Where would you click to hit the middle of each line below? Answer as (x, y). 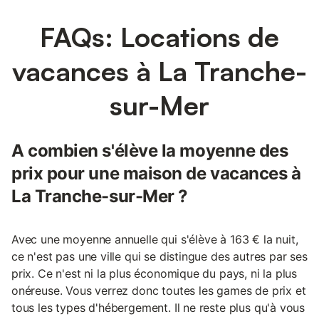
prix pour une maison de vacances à (156, 173)
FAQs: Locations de (159, 36)
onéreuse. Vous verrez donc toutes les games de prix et (159, 290)
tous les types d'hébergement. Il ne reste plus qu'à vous (158, 307)
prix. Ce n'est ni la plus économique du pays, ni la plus (155, 273)
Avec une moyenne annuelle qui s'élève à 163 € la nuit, (155, 239)
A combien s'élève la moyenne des (150, 150)
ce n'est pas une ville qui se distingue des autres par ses (159, 256)
